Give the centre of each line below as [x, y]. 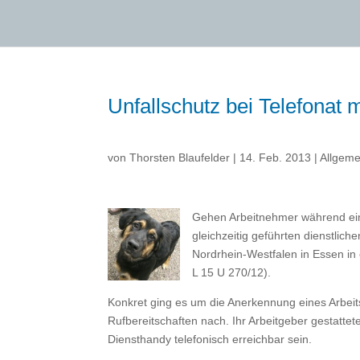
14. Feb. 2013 [276, 157]
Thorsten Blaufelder [180, 157]
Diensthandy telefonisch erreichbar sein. [210, 339]
